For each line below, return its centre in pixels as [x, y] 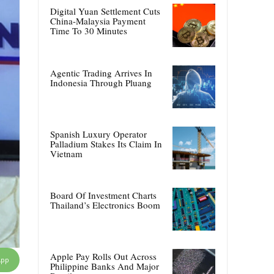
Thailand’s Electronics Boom [105, 205]
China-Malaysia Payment [98, 21]
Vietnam [66, 153]
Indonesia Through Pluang [101, 82]
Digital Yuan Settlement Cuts [105, 11]
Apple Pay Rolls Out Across [103, 257]
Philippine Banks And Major [105, 266]
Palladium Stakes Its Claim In [106, 143]
